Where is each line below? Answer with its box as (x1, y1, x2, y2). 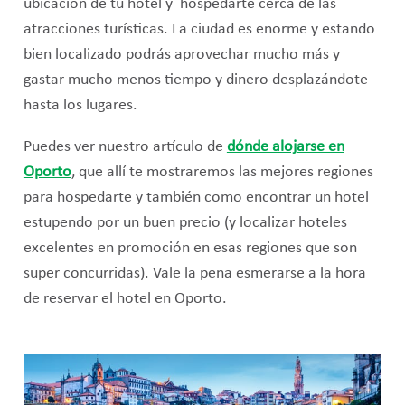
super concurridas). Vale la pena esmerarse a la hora (23, 265, 366, 281)
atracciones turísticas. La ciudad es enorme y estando (23, 22, 375, 38)
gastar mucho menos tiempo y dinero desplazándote (23, 72, 368, 89)
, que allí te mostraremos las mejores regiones (71, 164, 373, 180)
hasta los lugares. (23, 98, 137, 114)
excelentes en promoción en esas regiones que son (23, 240, 357, 256)
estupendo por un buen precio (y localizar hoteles (23, 214, 347, 231)
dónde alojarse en (226, 138, 344, 155)
